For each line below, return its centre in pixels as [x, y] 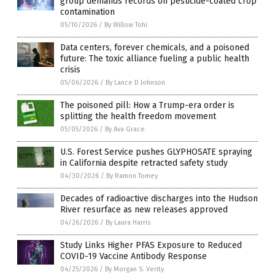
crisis [70, 70]
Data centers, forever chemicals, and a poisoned [155, 48]
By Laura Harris [128, 223]
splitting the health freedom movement [138, 117]
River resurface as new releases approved [144, 210]
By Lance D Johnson [135, 83]
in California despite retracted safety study [144, 163]
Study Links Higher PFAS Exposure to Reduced [151, 246]
